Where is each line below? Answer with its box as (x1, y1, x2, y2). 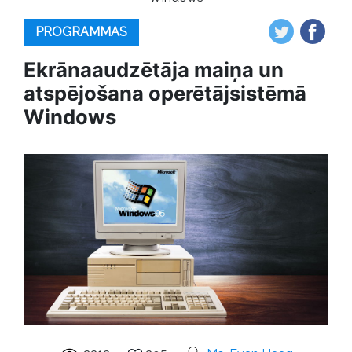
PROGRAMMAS (35, 24, 127, 39)
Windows (24, 104, 116, 129)
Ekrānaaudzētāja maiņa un (24, 57, 284, 82)
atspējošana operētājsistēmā (24, 81, 306, 105)
